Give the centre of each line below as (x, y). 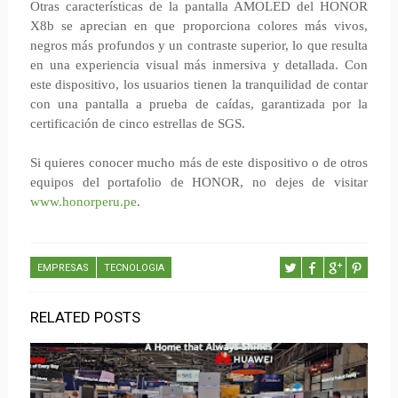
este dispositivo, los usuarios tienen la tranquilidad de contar (199, 84)
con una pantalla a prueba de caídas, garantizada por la (199, 104)
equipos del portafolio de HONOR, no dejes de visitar (199, 182)
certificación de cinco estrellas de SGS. (137, 123)
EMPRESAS (63, 268)
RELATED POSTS (85, 317)
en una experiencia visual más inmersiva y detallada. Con (199, 65)
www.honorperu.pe (83, 202)
